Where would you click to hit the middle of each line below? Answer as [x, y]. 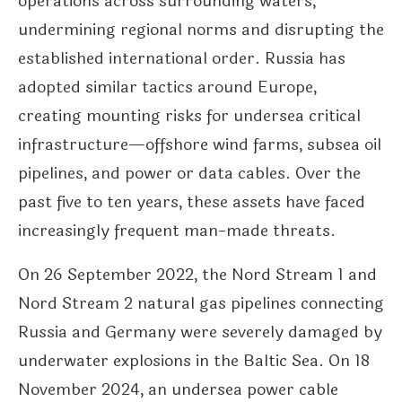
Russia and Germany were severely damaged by [200, 332]
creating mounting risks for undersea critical [189, 116]
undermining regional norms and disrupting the [201, 30]
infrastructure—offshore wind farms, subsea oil [200, 145]
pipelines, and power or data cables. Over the [189, 174]
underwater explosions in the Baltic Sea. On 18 [194, 361]
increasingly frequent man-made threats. [177, 231]
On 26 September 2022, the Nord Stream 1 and [197, 275]
